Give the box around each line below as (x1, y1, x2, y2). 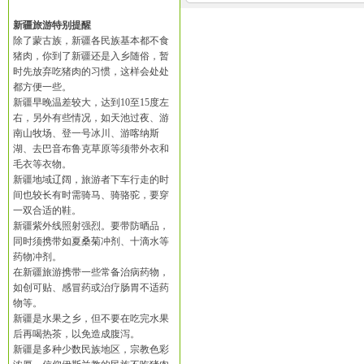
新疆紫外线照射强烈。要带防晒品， (13, 220, 169, 232)
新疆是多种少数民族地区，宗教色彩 (13, 344, 169, 355)
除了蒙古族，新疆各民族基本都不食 (13, 35, 169, 46)
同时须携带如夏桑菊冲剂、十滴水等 (13, 236, 169, 247)
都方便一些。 (13, 81, 71, 93)
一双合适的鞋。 (13, 205, 81, 216)
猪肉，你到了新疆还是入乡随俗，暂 (13, 50, 169, 62)
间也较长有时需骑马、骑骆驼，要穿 (13, 189, 169, 201)
